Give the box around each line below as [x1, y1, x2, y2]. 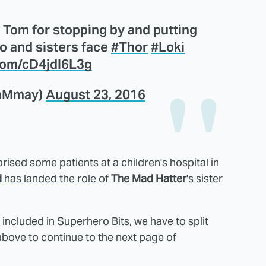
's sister [186, 172, 223, 186]
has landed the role [4, 172, 96, 186]
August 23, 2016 [46, 86, 145, 103]
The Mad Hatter [111, 172, 186, 186]
